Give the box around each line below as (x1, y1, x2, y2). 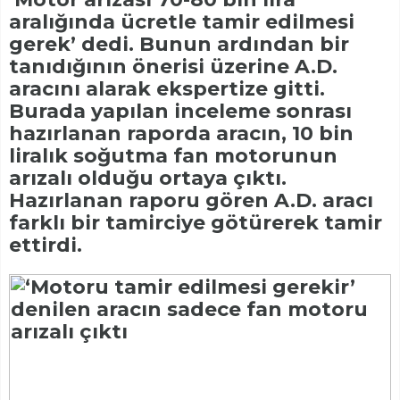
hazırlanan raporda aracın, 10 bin (9, 121, 354, 146)
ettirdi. (9, 233, 82, 258)
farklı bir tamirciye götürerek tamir (9, 211, 382, 236)
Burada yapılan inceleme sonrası (9, 99, 352, 124)
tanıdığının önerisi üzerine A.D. (9, 54, 337, 79)
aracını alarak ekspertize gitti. (9, 77, 325, 102)
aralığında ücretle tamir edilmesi (9, 10, 354, 35)
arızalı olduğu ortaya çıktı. (9, 166, 287, 191)
